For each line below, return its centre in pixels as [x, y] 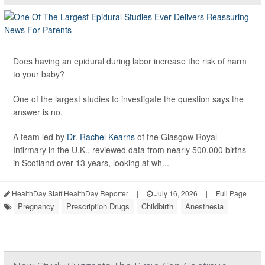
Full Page [231, 193]
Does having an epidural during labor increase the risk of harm [130, 61]
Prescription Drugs [98, 206]
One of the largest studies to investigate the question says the [128, 99]
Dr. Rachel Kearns [101, 137]
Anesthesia [204, 206]
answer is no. [38, 112]
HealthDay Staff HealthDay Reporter [69, 193]
